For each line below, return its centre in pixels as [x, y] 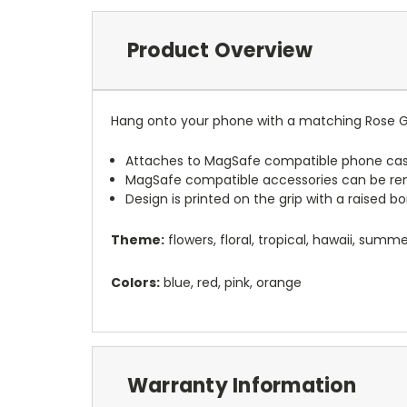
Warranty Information [241, 385]
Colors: [135, 282]
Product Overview [219, 50]
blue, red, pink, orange [231, 282]
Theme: [138, 239]
